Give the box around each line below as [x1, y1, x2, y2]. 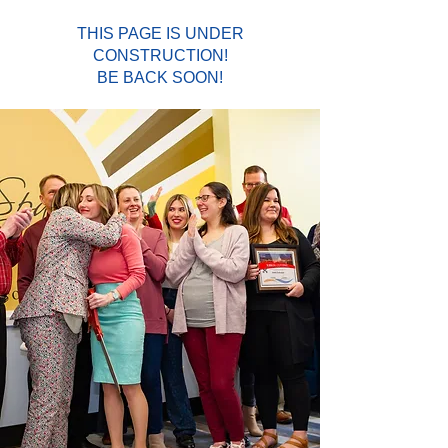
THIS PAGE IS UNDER [76, 25, 244, 42]
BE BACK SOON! [97, 69, 223, 86]
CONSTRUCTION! [92, 47, 228, 64]
